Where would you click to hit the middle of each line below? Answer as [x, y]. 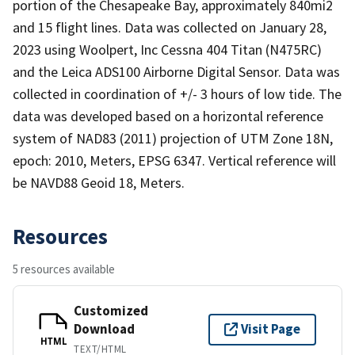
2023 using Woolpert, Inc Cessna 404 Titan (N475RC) [167, 49]
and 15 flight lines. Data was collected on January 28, [170, 27]
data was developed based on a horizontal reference [168, 116]
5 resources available [64, 269]
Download [104, 328]
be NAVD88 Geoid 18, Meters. [99, 182]
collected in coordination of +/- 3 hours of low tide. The [177, 94]
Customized [111, 310]
